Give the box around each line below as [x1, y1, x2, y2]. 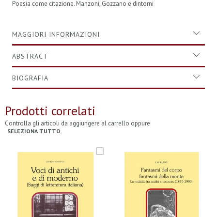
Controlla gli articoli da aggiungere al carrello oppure [5, 119, 150, 127]
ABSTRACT [12, 52, 48, 61]
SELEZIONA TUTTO [7, 127, 61, 135]
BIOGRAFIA [12, 74, 48, 82]
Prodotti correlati [5, 103, 95, 119]
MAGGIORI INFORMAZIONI [12, 30, 100, 39]
